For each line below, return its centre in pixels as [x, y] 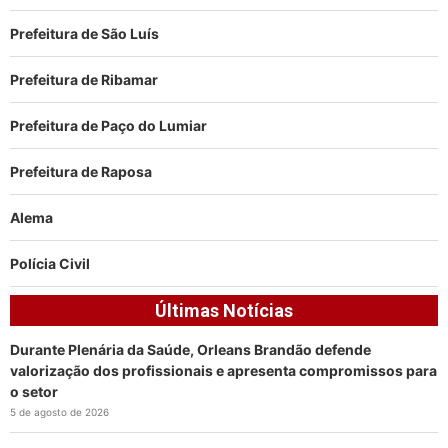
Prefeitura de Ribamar [84, 79]
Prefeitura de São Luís [84, 33]
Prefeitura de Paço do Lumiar [108, 125]
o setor [34, 391]
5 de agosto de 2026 [59, 411]
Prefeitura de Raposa [81, 171]
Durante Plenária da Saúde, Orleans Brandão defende [190, 349]
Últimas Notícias [224, 310]
